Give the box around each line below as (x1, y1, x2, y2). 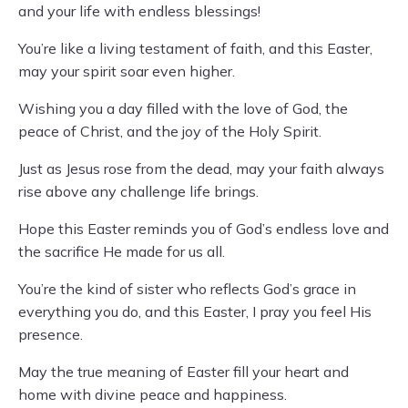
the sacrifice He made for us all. (18, 242, 225, 261)
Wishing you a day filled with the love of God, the (18, 99, 348, 118)
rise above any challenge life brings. (18, 182, 259, 201)
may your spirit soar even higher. (18, 62, 235, 81)
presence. (18, 325, 83, 344)
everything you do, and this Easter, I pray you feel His (18, 302, 372, 321)
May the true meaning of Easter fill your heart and (18, 362, 349, 382)
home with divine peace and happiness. (18, 385, 287, 404)
